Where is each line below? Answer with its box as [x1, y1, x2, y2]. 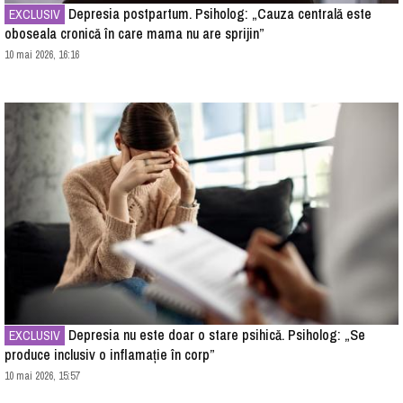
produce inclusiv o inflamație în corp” [4, 344, 215, 364]
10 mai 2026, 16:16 [4, 48, 79, 63]
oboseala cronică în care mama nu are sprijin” [4, 23, 264, 44]
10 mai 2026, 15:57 [4, 368, 79, 383]
